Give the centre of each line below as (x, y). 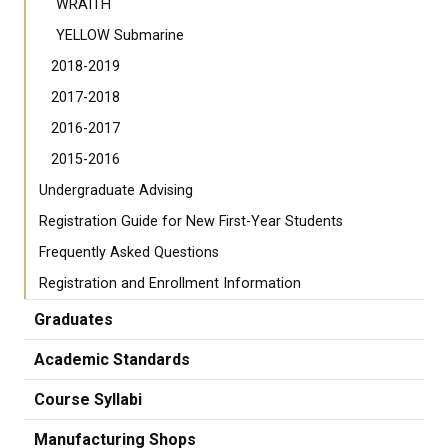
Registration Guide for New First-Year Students (191, 222)
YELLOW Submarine (120, 36)
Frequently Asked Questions (129, 253)
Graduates (73, 320)
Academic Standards (112, 360)
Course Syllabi (88, 400)
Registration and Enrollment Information (170, 284)
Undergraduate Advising (116, 191)
